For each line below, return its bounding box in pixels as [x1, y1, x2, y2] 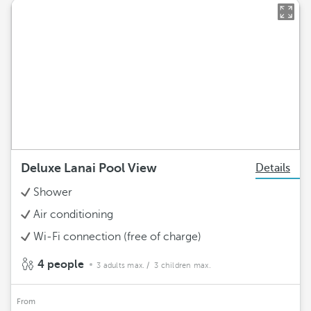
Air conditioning [33, 208, 113, 221]
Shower [33, 186, 72, 199]
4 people [35, 258, 87, 271]
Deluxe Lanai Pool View [21, 161, 157, 175]
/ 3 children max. [146, 261, 211, 270]
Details [255, 162, 290, 174]
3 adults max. [96, 261, 145, 270]
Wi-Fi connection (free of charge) [33, 230, 201, 243]
